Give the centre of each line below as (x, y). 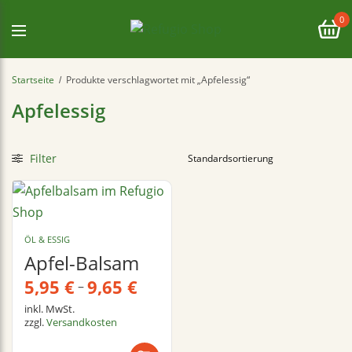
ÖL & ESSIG (47, 239)
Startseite (33, 79)
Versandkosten (82, 322)
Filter (42, 158)
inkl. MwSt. (50, 309)
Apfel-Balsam (82, 263)
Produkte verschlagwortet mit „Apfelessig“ (157, 79)
